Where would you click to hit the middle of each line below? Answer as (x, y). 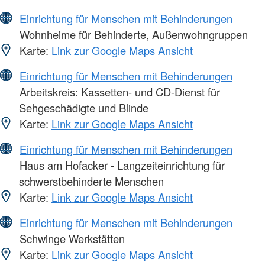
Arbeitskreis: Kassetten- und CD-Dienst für (118, 92)
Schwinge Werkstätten (71, 239)
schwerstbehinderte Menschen (91, 181)
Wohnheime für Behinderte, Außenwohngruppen (132, 35)
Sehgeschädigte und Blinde (84, 108)
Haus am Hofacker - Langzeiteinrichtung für (121, 165)
